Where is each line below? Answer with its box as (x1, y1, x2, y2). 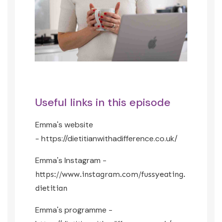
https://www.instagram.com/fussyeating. (35, 169, 185, 179)
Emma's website (35, 119, 93, 130)
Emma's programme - (35, 205, 112, 215)
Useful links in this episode (35, 95, 170, 110)
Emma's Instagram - (35, 155, 107, 166)
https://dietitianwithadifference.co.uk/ (41, 133, 177, 144)
